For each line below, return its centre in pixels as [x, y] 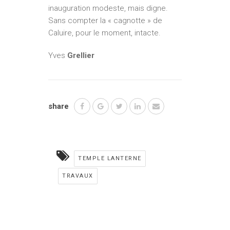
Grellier [81, 55]
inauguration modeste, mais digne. [108, 8]
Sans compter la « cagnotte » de [105, 21]
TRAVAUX [78, 176]
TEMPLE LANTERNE [110, 158]
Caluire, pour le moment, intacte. [104, 33]
